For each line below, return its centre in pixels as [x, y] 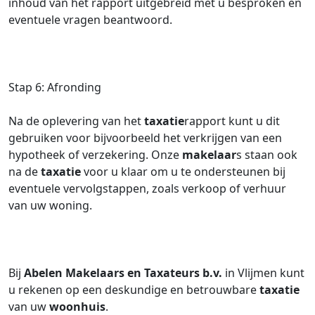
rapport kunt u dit [232, 121]
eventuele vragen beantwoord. [90, 20]
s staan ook [267, 155]
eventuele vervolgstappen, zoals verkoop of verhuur [147, 188]
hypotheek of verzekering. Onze [95, 155]
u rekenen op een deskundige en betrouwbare [134, 290]
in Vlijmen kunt [263, 273]
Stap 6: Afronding [55, 87]
